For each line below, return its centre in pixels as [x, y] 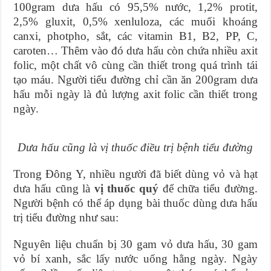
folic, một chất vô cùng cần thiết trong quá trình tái [135, 65]
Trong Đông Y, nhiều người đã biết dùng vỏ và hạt [135, 174]
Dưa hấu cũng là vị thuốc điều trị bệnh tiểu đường [135, 148]
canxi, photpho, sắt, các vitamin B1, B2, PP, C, [135, 36]
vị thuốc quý [126, 189]
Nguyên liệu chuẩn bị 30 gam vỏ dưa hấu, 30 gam [135, 244]
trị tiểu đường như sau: [66, 218]
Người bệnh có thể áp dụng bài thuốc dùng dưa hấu [135, 203]
